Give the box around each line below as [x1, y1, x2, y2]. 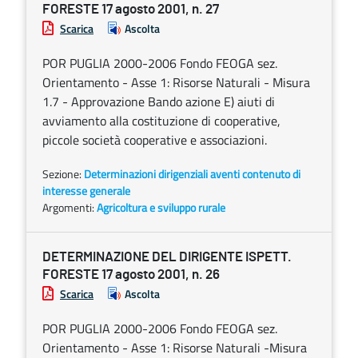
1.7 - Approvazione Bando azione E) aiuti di [42, 92, 275, 111]
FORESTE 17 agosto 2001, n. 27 [42, 2, 219, 16]
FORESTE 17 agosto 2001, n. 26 [42, 268, 220, 281]
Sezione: [42, 165, 84, 182]
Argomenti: [42, 199, 97, 216]
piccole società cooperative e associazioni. [42, 130, 267, 149]
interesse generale [42, 182, 130, 199]
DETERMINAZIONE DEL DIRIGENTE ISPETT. [42, 250, 292, 264]
